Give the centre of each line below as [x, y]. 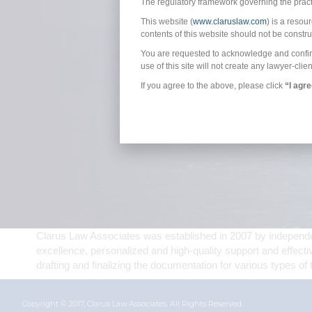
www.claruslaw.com [230, 21]
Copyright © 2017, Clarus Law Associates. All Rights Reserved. [133, 304]
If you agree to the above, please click [213, 85]
